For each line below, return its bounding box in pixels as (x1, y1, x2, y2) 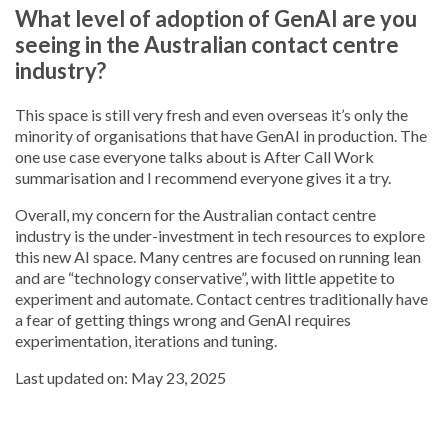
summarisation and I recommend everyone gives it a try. (15, 168, 391, 187)
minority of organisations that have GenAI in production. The (15, 126, 427, 145)
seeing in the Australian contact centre (15, 31, 399, 58)
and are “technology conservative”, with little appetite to (15, 268, 395, 287)
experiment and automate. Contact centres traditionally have (15, 289, 428, 308)
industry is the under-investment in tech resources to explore (15, 226, 425, 245)
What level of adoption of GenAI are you (15, 5, 417, 32)
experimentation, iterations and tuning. (15, 331, 277, 350)
